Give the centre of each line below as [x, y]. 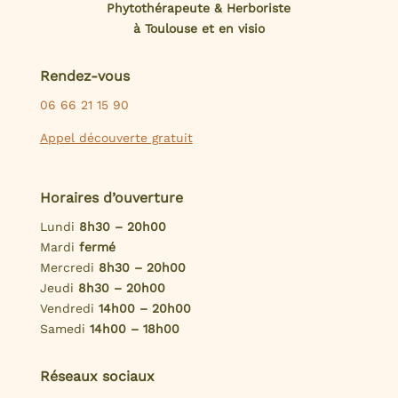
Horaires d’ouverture [111, 197]
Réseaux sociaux [97, 376]
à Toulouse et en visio [199, 28]
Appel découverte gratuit [116, 137]
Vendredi [69, 308]
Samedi [64, 328]
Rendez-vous [84, 76]
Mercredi [69, 267]
